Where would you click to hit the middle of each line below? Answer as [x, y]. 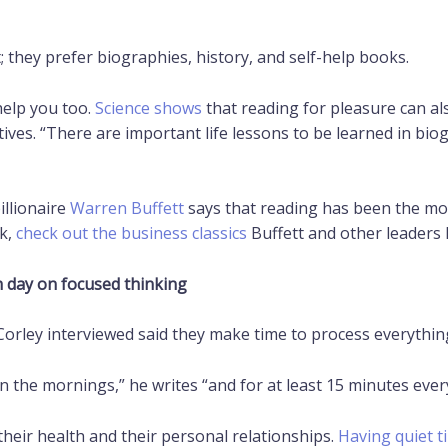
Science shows [148, 107]
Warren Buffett [126, 208]
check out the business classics [131, 233]
